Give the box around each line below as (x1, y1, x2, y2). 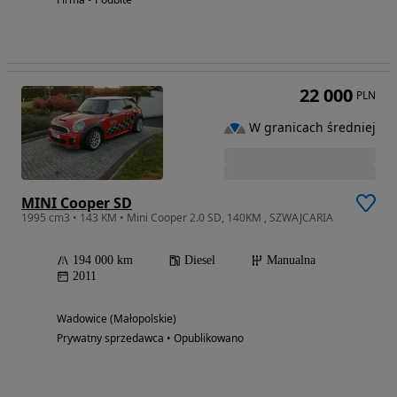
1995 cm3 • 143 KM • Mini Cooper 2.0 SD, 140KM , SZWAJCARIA (21, 210, 333, 226)
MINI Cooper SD (21, 193, 132, 214)
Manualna (267, 253, 315, 268)
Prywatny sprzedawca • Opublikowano (57, 331, 244, 346)
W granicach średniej (249, 119, 376, 136)
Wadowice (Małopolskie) (57, 311, 176, 327)
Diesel (184, 253, 215, 268)
